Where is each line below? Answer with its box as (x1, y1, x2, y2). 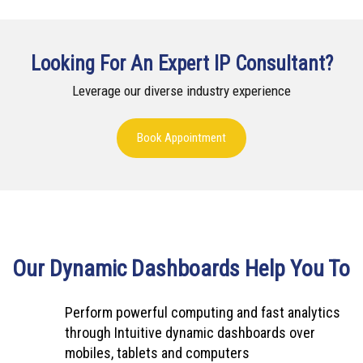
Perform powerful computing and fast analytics (65, 304, 340, 321)
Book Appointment (137, 130, 226, 145)
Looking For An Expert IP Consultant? (30, 52, 333, 75)
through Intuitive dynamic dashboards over (65, 324, 315, 341)
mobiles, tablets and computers (65, 344, 250, 361)
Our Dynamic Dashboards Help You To (12, 255, 350, 282)
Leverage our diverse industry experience (72, 83, 291, 99)
